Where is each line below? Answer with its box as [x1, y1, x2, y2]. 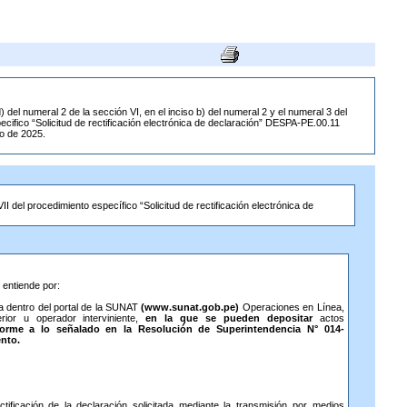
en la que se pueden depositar [145, 313, 313, 323]
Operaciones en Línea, [239, 302, 344, 313]
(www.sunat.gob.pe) [141, 302, 240, 313]
